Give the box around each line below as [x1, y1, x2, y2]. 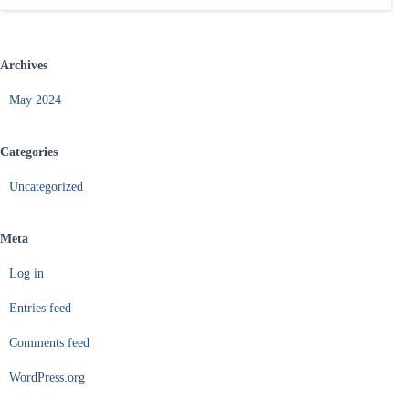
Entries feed [9, 301, 71, 316]
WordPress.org [9, 371, 85, 385]
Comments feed [9, 336, 89, 351]
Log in [9, 267, 44, 281]
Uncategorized [9, 180, 83, 194]
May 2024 [9, 93, 61, 108]
